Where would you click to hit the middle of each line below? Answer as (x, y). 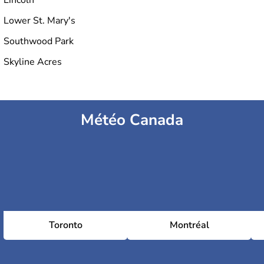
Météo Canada (132, 120)
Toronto (65, 225)
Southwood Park (39, 42)
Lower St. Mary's (39, 21)
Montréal (189, 225)
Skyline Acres (33, 62)
